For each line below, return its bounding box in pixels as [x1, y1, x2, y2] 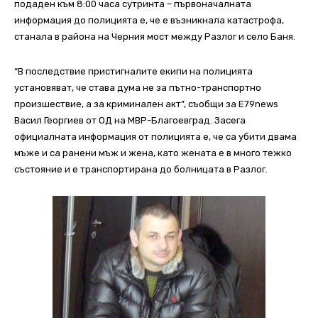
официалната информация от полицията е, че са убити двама [14, 131, 297, 143]
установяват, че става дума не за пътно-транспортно [14, 82, 261, 94]
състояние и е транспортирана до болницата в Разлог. [14, 164, 268, 175]
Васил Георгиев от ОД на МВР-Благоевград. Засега [14, 115, 246, 126]
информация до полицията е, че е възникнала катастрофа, [14, 15, 284, 26]
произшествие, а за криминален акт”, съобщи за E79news [14, 99, 278, 110]
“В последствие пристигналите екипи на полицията [14, 66, 253, 77]
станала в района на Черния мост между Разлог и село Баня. [14, 31, 295, 43]
